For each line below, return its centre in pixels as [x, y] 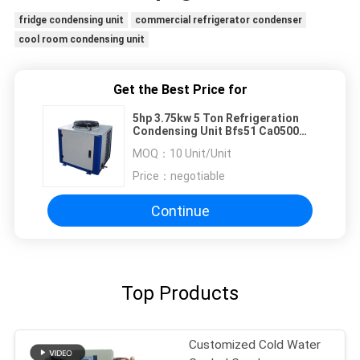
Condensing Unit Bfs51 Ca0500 [216, 131]
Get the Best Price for [180, 90]
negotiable [198, 176]
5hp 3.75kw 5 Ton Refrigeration [216, 119]
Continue [180, 211]
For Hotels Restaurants [196, 144]
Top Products [180, 294]
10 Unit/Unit [200, 154]
